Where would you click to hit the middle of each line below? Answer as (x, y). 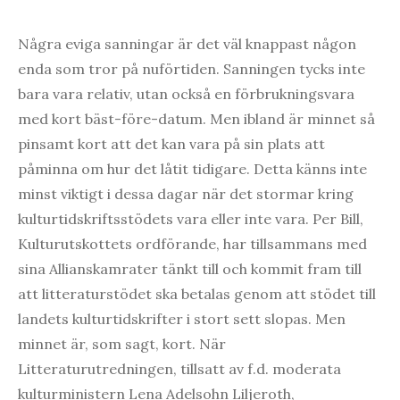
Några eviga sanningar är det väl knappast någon (187, 43)
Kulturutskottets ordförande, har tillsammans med (192, 243)
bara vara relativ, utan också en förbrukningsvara (186, 93)
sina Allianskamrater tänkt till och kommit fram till (190, 268)
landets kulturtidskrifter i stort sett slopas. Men (182, 318)
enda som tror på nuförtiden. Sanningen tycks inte (192, 68)
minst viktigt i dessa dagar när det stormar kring (186, 193)
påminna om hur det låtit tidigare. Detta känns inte (192, 168)
